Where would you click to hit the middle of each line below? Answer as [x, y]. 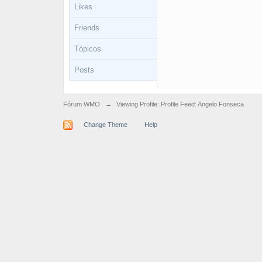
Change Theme [105, 124]
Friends [87, 28]
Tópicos [87, 49]
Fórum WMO [81, 104]
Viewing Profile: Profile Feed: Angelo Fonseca [180, 104]
